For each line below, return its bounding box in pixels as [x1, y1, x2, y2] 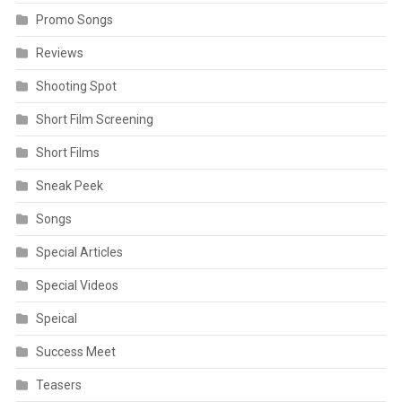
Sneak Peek [35, 178, 103, 193]
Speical [35, 310, 77, 326]
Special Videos [35, 277, 118, 293]
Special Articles [35, 244, 123, 259]
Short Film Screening [35, 111, 153, 127]
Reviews [35, 45, 83, 60]
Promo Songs [35, 12, 113, 27]
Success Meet [35, 344, 116, 359]
